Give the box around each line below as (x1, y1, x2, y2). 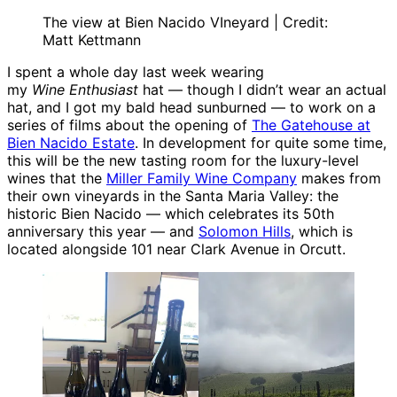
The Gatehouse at (252, 115, 370, 134)
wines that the (7, 168, 106, 187)
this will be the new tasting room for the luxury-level (7, 151, 359, 169)
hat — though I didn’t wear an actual (138, 80, 386, 98)
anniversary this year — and (7, 222, 198, 240)
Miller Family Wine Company (106, 168, 297, 187)
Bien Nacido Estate (7, 133, 135, 152)
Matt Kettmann (43, 30, 141, 49)
